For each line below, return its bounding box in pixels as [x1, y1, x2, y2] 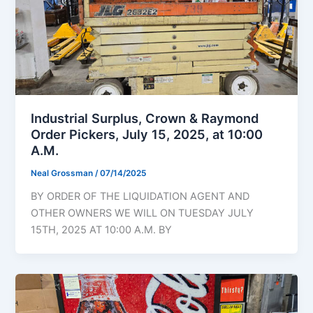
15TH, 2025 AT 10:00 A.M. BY [31, 223, 173, 236]
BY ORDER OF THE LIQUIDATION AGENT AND [31, 189, 250, 203]
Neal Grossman [31, 168, 96, 178]
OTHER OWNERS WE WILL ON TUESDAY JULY [31, 206, 254, 219]
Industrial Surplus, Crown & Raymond [31, 110, 259, 126]
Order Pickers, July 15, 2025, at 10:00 [31, 126, 263, 143]
